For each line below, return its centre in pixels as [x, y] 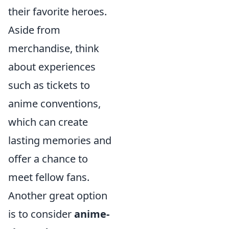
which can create [48, 122]
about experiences [52, 67]
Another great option [58, 196]
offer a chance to [48, 159]
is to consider [41, 214]
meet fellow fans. [49, 177]
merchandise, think [54, 49]
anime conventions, [54, 104]
